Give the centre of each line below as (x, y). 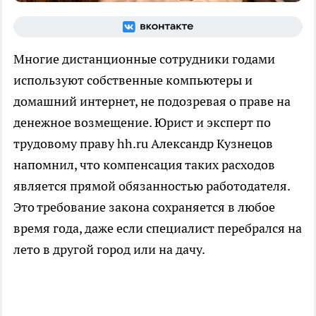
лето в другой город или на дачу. (109, 250)
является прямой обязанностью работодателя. (152, 186)
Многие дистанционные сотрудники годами (144, 59)
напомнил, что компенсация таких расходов (144, 165)
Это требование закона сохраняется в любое (144, 207)
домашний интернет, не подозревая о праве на (152, 102)
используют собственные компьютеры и (133, 80)
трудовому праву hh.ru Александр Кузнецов (143, 144)
